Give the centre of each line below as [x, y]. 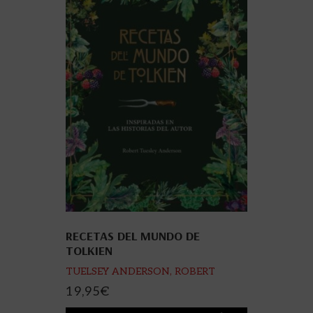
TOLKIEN [89, 251]
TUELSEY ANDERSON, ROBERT [140, 272]
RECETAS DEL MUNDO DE [133, 236]
